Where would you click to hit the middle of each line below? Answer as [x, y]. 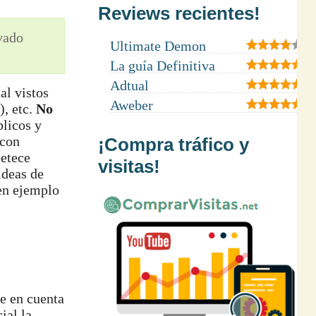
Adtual [129, 85]
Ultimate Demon [158, 45]
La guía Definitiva [162, 65]
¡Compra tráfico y [173, 144]
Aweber [131, 105]
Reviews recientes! [179, 13]
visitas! [129, 166]
